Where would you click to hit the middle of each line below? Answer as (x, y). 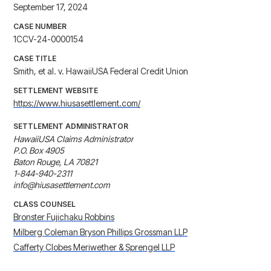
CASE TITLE (35, 59)
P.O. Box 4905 (39, 151)
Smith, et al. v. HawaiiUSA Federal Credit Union (101, 71)
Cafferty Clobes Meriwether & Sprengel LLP (94, 247)
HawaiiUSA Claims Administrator (73, 139)
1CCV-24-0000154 (48, 39)
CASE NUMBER (40, 27)
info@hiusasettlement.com (62, 185)
